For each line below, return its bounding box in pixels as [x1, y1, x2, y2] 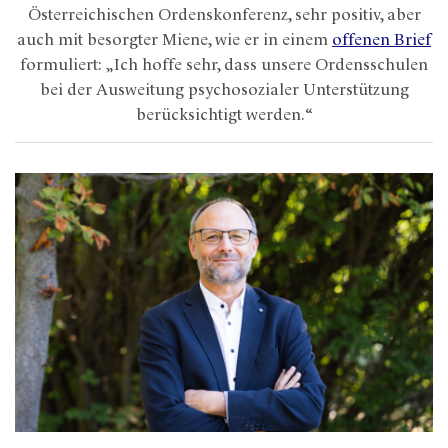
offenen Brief [332, 32, 431, 49]
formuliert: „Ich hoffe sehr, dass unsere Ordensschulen [20, 57, 428, 74]
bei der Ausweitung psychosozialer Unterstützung [39, 82, 409, 99]
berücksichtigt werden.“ [135, 107, 313, 124]
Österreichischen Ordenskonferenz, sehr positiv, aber [27, 7, 421, 24]
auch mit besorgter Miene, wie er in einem [17, 32, 332, 49]
